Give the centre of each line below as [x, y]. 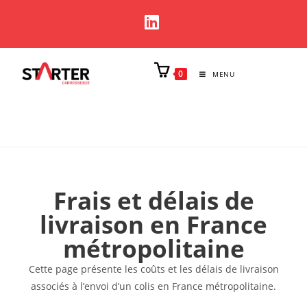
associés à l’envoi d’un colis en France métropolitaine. [153, 286]
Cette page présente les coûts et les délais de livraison [153, 269]
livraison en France [153, 224]
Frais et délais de [153, 200]
